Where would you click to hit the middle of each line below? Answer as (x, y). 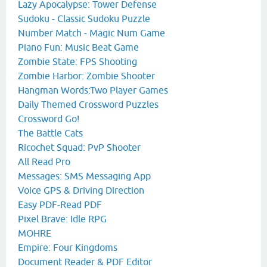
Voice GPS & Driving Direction (81, 190)
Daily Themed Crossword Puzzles (88, 105)
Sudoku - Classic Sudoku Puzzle (84, 19)
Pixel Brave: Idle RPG (62, 219)
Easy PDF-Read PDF (60, 205)
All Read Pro (44, 162)
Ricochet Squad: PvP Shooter (79, 148)
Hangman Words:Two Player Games (93, 90)
